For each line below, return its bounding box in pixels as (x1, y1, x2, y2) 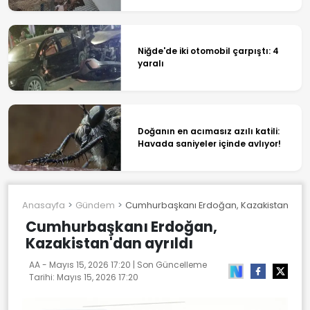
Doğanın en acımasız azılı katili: (137, 125, 280, 137)
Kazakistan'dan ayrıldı (26, 232, 193, 253)
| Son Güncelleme (131, 258, 207, 271)
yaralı (137, 57, 164, 70)
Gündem (75, 199, 115, 211)
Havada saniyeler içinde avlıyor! (137, 137, 281, 149)
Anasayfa (22, 199, 65, 211)
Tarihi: (29, 271, 57, 283)
